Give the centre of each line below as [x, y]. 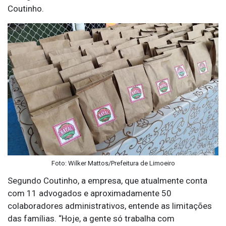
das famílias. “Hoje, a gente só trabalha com [91, 218]
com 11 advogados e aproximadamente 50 [90, 193]
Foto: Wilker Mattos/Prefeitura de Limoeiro [113, 163]
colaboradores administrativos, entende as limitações [110, 206]
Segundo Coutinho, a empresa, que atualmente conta [107, 180]
